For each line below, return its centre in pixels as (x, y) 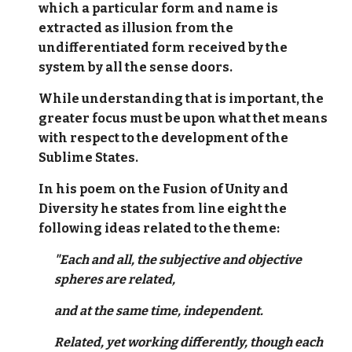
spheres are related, (115, 279)
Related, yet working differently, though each (189, 342)
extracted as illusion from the (136, 28)
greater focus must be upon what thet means (183, 118)
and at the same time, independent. (159, 311)
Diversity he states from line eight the (163, 209)
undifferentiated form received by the (163, 48)
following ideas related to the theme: (159, 228)
